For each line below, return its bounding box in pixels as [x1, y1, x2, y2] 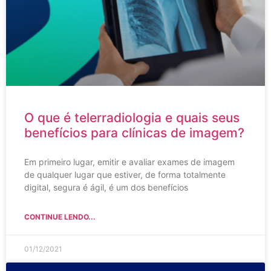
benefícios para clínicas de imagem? [24, 125, 244, 140]
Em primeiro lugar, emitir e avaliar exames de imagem [24, 156, 235, 167]
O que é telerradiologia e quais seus [24, 109, 240, 125]
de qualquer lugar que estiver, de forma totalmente [24, 169, 226, 180]
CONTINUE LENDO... [24, 212, 96, 221]
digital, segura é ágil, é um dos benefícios [24, 181, 188, 192]
